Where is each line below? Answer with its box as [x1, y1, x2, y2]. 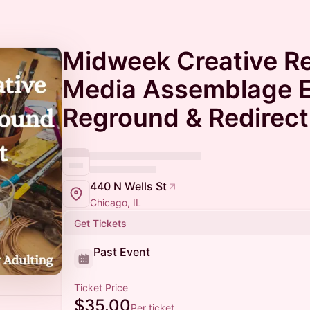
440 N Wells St [90, 179, 167, 193]
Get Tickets [74, 217, 127, 229]
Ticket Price [74, 282, 128, 293]
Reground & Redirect [62, 102, 309, 133]
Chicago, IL [90, 197, 141, 208]
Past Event [93, 245, 150, 259]
